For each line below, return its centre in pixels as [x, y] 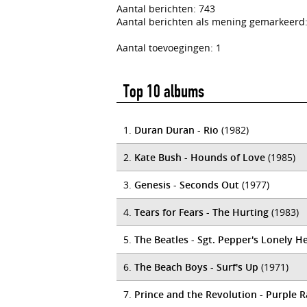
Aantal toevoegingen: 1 [169, 48]
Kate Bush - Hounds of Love [200, 157]
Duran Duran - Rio [176, 130]
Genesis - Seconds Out [187, 185]
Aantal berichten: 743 [166, 9]
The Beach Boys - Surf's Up [196, 267]
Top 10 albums [164, 91]
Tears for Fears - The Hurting [201, 212]
